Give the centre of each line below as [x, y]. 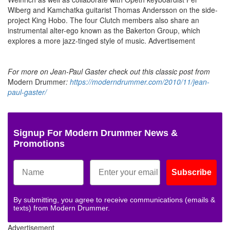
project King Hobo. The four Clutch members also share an [103, 20]
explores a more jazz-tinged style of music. [77, 40]
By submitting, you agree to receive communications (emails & [114, 199]
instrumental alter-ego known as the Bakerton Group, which [104, 30]
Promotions [39, 143]
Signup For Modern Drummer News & [95, 133]
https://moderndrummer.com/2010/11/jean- [140, 81]
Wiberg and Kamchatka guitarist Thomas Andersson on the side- [113, 9]
